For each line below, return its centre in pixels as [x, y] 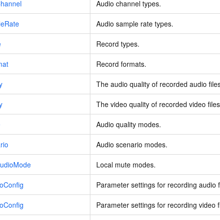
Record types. [118, 44]
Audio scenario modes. [132, 145]
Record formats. [121, 64]
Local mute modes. [126, 165]
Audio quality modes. [129, 124]
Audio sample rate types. [135, 24]
